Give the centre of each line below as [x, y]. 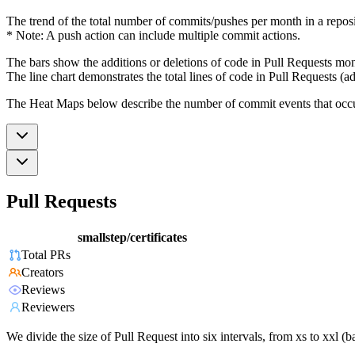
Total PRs [46, 255]
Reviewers [48, 307]
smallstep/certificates [132, 238]
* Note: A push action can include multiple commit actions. [153, 35]
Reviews [43, 290]
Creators [42, 273]
